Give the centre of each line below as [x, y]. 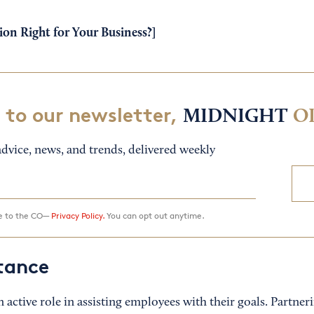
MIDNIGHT [235, 117]
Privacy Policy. [77, 216]
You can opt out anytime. [154, 216]
